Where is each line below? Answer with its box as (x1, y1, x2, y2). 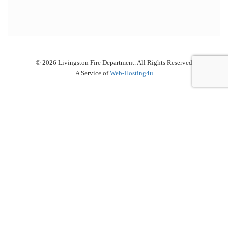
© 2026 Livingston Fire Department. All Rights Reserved (36, 59, 192, 66)
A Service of (75, 69, 110, 77)
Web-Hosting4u (109, 69, 153, 77)
